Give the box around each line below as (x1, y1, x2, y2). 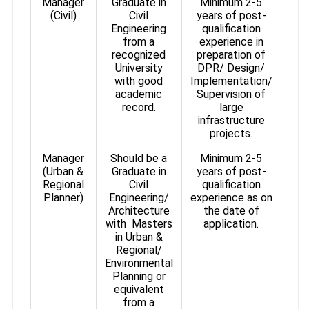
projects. (210, 126, 253, 140)
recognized (112, 48, 166, 61)
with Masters (105, 217, 172, 230)
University (114, 61, 163, 74)
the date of (203, 203, 259, 217)
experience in (199, 34, 263, 48)
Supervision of (197, 87, 266, 101)
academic (115, 87, 163, 101)
